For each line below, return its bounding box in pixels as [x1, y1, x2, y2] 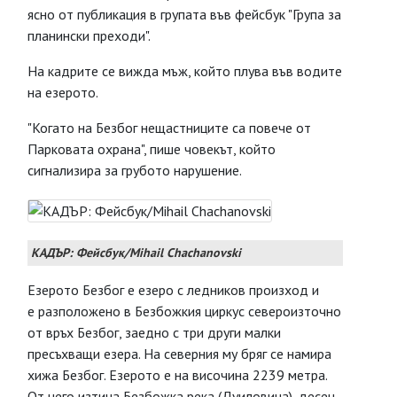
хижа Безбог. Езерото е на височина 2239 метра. [27, 366, 327, 384]
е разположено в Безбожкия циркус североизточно [27, 302, 341, 320]
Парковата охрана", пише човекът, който [27, 140, 276, 158]
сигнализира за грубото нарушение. [27, 161, 242, 179]
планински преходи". [27, 27, 151, 44]
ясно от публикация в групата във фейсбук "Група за [27, 5, 341, 23]
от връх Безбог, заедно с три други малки [27, 323, 281, 341]
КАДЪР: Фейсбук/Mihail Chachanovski [31, 245, 241, 261]
